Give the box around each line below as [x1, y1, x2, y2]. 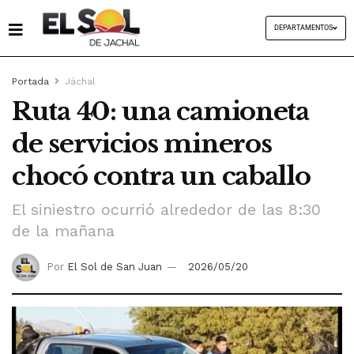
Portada [12, 76, 49, 88]
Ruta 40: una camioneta [12, 96, 309, 128]
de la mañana [12, 221, 115, 240]
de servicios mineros [12, 128, 272, 160]
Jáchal [65, 76, 96, 88]
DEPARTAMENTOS [273, 24, 333, 32]
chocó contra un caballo [12, 160, 311, 193]
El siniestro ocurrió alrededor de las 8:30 [12, 200, 321, 219]
